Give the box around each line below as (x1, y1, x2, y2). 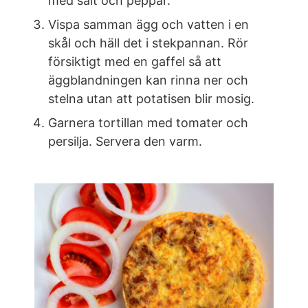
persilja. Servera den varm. (48, 134, 202, 148)
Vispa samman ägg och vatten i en (48, 17, 249, 32)
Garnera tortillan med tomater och (48, 115, 248, 130)
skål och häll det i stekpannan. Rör (48, 36, 248, 50)
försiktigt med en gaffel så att (48, 54, 221, 69)
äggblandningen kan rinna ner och (48, 73, 248, 87)
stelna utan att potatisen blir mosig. (48, 91, 254, 106)
